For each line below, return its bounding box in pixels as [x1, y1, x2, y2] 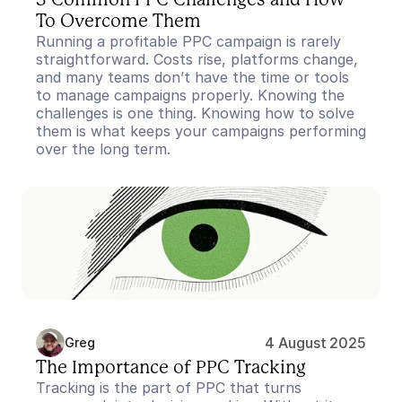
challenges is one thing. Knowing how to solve [36, 104, 354, 122]
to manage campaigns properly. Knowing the [36, 86, 345, 104]
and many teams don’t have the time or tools [36, 68, 349, 86]
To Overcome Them [36, 13, 201, 31]
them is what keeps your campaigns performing [36, 122, 366, 140]
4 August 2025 [265, 334, 366, 352]
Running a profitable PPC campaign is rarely [36, 32, 341, 50]
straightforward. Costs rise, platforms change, [36, 50, 358, 68]
